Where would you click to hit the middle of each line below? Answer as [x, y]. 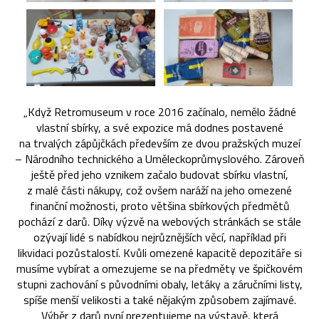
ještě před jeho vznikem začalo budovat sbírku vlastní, [159, 175]
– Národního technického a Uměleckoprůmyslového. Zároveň [159, 159]
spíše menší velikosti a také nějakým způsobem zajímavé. [159, 300]
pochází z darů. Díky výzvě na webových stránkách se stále [159, 222]
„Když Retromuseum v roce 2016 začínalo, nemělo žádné [159, 112]
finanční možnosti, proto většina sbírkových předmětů [159, 206]
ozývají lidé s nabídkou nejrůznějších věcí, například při [159, 237]
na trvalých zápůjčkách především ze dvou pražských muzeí [159, 143]
